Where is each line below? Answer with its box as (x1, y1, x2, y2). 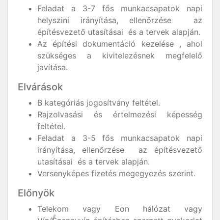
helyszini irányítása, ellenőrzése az (37, 15, 202, 25)
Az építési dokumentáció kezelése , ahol (37, 39, 202, 49)
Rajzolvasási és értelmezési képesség (37, 110, 202, 119)
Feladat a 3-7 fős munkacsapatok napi (37, 3, 202, 13)
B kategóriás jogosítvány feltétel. (37, 98, 160, 108)
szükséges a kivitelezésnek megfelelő (37, 51, 202, 60)
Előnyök (18, 187, 55, 199)
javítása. (37, 62, 68, 72)
